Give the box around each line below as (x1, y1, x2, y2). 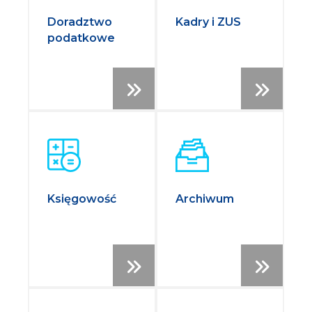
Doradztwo (47, 15, 113, 29)
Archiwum (175, 192, 234, 206)
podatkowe (47, 31, 116, 45)
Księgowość (47, 192, 117, 206)
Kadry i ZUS (175, 15, 241, 29)
